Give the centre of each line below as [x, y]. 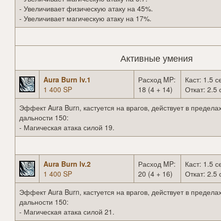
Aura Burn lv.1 [67, 80]
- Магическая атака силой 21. [67, 212]
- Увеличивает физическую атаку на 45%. [86, 9]
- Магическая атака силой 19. [67, 128]
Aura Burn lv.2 [67, 164]
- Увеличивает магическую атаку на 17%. [85, 18]
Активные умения [157, 58]
